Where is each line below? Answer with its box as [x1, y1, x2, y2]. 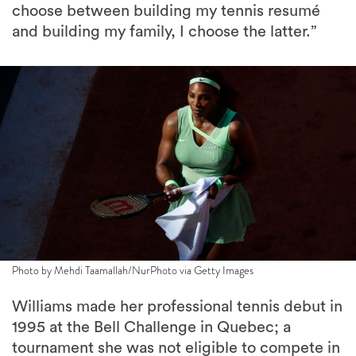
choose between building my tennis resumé [12, 3, 320, 20]
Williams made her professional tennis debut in [12, 299, 342, 315]
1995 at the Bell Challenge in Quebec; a [12, 319, 291, 336]
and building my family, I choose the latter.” [12, 24, 317, 41]
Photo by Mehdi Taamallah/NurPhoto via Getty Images [12, 262, 253, 279]
